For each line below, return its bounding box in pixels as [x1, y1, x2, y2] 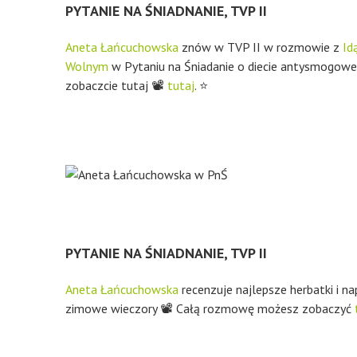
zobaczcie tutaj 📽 [65, 77, 167, 93]
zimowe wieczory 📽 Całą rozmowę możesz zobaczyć [65, 300, 355, 316]
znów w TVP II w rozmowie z [178, 39, 343, 55]
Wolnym [65, 58, 108, 74]
